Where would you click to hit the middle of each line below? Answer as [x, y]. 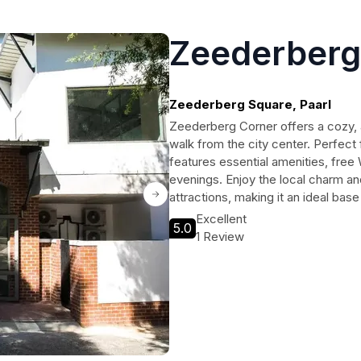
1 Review [220, 237]
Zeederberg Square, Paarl [250, 104]
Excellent [221, 219]
